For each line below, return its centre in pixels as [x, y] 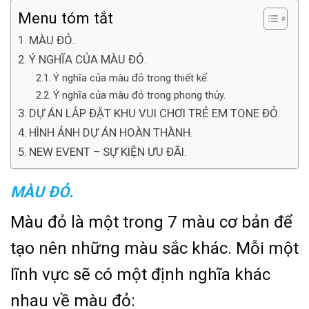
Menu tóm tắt [66, 18]
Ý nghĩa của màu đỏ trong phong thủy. [140, 96]
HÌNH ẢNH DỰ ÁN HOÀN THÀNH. [111, 133]
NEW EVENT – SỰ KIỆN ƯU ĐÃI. [110, 152]
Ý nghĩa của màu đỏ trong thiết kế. [131, 78]
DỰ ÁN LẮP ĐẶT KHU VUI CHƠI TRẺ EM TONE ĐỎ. [157, 113]
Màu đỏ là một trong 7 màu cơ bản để [151, 222]
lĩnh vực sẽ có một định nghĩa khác [140, 275]
